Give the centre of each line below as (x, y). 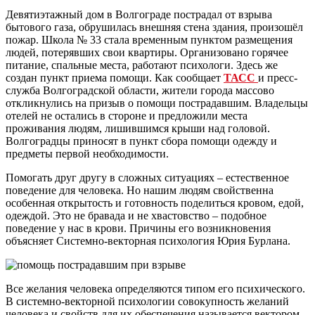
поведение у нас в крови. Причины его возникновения (138, 228)
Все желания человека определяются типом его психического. (155, 288)
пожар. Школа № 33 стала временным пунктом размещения (149, 39)
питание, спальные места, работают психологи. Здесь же (142, 65)
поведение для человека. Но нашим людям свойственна (140, 190)
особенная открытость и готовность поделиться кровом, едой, (155, 202)
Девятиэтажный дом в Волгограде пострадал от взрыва (139, 14)
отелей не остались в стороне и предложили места (127, 115)
